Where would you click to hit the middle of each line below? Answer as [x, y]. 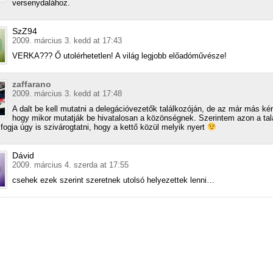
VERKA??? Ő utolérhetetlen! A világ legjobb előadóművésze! [119, 55]
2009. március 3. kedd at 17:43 [67, 40]
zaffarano [32, 84]
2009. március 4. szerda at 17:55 [70, 165]
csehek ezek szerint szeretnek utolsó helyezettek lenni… [113, 180]
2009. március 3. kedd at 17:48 [67, 93]
